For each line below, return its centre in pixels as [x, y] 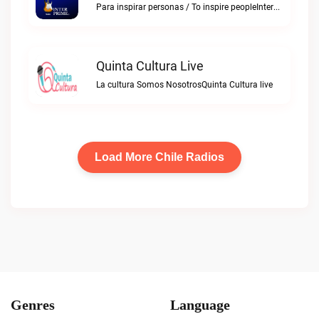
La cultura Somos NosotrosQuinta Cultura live [184, 85]
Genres [33, 305]
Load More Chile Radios [159, 157]
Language [200, 305]
